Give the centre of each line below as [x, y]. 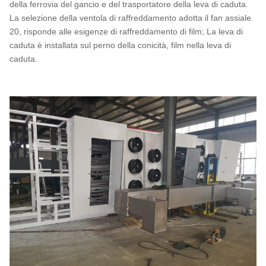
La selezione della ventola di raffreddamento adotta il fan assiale [130, 18]
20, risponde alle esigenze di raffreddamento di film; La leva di [126, 31]
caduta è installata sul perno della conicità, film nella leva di [120, 45]
